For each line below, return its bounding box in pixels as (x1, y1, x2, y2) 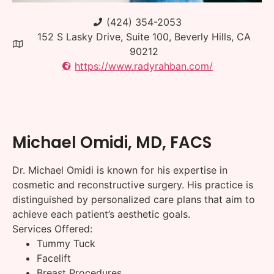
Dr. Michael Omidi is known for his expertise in (12, 164, 228, 177)
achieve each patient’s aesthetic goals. (12, 208, 190, 221)
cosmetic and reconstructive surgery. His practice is (12, 179, 253, 191)
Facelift (37, 252, 71, 265)
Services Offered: (12, 223, 92, 235)
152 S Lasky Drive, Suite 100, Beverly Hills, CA (37, 30, 251, 43)
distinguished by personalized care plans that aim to (12, 193, 255, 206)
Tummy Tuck (37, 237, 95, 250)
